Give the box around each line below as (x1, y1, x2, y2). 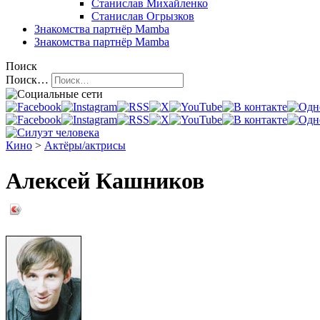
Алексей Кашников (6, 167, 204, 194)
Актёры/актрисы (44, 139, 126, 152)
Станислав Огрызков (91, 10, 194, 23)
